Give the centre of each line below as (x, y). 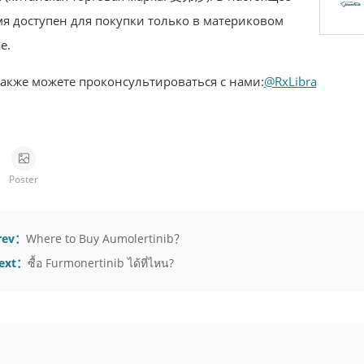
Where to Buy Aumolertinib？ (105, 238)
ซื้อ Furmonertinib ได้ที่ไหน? (100, 263)
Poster (23, 179)
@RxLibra (290, 81)
